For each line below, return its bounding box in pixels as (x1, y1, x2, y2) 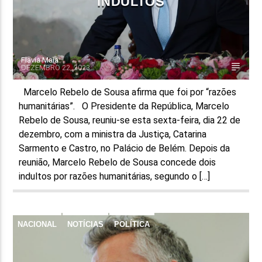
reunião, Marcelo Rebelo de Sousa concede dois (19, 156, 216, 168)
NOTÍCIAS (67, 219, 104, 229)
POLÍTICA (114, 219, 150, 229)
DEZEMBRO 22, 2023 (21, 63, 91, 72)
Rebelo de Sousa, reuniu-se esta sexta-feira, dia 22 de (19, 114, 241, 126)
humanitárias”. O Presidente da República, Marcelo (19, 100, 230, 112)
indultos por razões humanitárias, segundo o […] (19, 170, 211, 182)
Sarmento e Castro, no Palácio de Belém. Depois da (19, 142, 230, 154)
